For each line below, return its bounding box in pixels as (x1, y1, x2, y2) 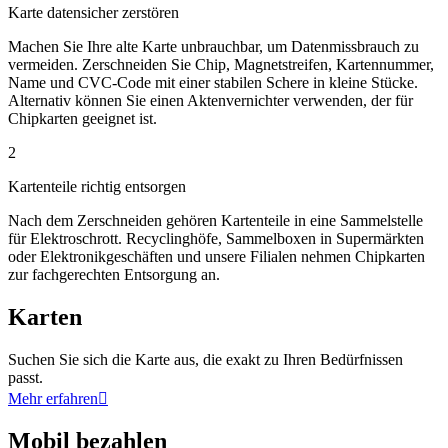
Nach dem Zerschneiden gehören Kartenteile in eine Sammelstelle (8, 211, 423, 229)
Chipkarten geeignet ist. (8, 109, 157, 127)
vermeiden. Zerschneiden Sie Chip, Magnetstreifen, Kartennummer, (8, 55, 434, 73)
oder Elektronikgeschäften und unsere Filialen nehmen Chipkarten (8, 247, 425, 265)
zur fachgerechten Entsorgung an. (8, 265, 220, 283)
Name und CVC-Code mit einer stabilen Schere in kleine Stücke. (8, 73, 418, 91)
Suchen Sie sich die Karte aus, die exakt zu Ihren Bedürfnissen (8, 350, 403, 368)
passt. (8, 368, 43, 386)
